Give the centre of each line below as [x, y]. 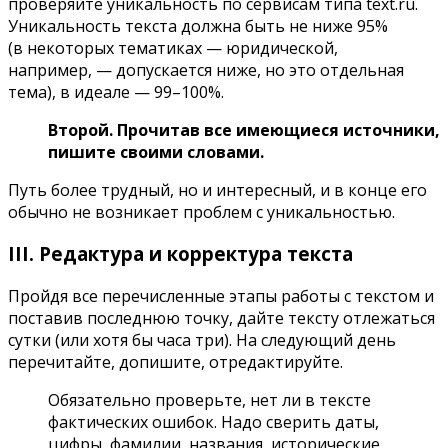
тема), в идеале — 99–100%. [116, 91]
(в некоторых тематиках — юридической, [173, 47]
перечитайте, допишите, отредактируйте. [175, 362]
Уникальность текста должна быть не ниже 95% [198, 25]
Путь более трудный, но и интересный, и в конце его [217, 189]
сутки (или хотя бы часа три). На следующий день [202, 340]
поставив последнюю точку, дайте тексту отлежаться [221, 318]
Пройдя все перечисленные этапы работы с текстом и [221, 296]
